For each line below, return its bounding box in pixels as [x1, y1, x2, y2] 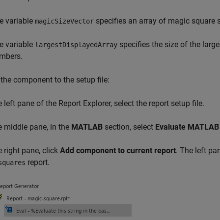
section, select [103, 122, 155, 132]
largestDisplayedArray [35, 41, 117, 49]
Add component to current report [60, 146, 176, 156]
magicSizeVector [35, 17, 94, 26]
